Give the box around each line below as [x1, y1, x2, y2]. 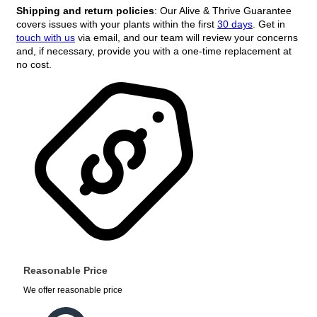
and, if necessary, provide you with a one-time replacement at [16, 45, 292, 57]
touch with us [16, 31, 75, 43]
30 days [217, 18, 253, 30]
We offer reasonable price [23, 284, 122, 295]
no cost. [16, 58, 52, 70]
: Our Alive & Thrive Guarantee [154, 4, 292, 16]
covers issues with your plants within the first [16, 18, 217, 30]
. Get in [253, 18, 285, 30]
